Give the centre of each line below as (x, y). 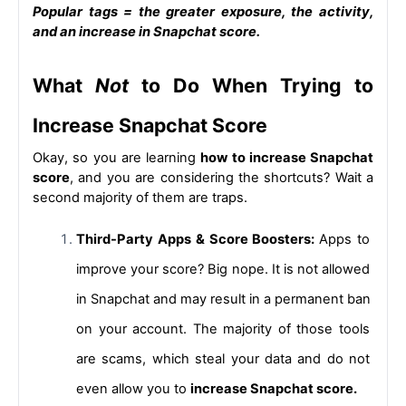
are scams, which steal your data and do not (223, 359)
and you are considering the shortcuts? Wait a (226, 178)
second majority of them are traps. (140, 198)
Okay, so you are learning (114, 158)
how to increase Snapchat (287, 158)
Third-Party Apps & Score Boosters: (198, 240)
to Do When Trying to (251, 85)
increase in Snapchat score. (169, 31)
